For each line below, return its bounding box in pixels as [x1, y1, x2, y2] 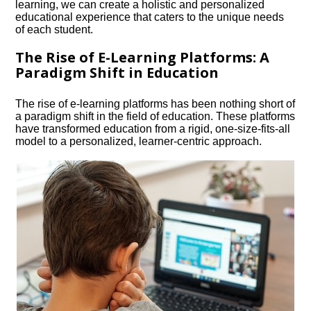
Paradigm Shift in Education [15, 63, 219, 82]
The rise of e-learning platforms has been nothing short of [15, 98, 296, 110]
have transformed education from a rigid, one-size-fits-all [15, 123, 291, 135]
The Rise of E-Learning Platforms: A [15, 48, 270, 67]
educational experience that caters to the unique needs [15, 11, 285, 23]
